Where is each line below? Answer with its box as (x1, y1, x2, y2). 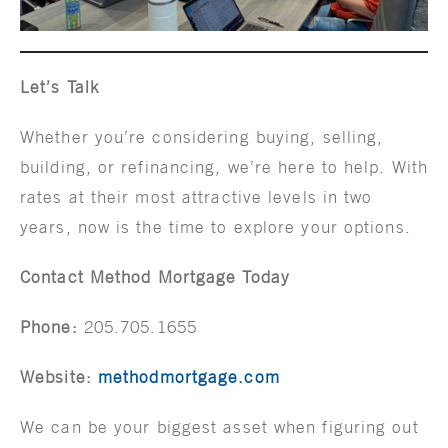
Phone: (20, 317, 78, 338)
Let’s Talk (20, 77, 100, 98)
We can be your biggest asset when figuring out (20, 417, 419, 438)
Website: (20, 367, 92, 388)
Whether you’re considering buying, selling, (20, 127, 384, 148)
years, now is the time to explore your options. (20, 217, 411, 238)
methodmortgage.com (97, 367, 280, 388)
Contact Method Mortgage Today (20, 267, 290, 288)
